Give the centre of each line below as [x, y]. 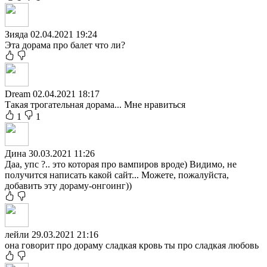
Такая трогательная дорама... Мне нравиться [95, 104]
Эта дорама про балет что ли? [65, 45]
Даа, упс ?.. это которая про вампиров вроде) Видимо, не [121, 164]
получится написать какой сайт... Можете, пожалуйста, [117, 175]
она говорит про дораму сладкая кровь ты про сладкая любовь [132, 245]
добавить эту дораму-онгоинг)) [68, 185]
